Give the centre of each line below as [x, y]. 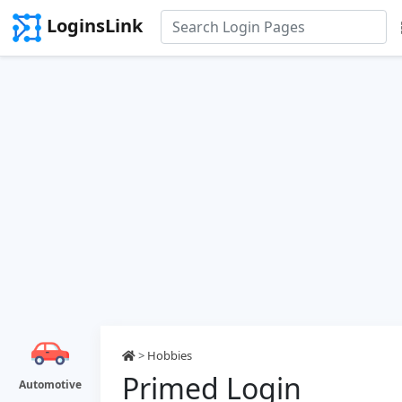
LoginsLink [95, 26]
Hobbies [170, 355]
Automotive [50, 385]
